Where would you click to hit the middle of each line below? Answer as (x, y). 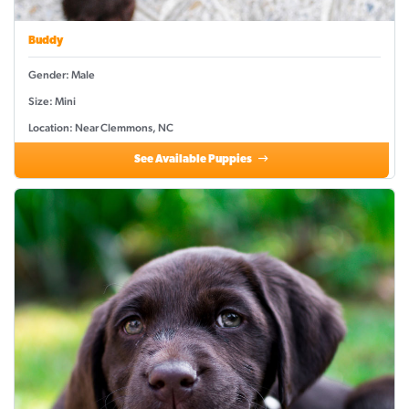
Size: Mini (52, 102)
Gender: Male (62, 75)
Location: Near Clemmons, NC (101, 128)
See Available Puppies (194, 160)
